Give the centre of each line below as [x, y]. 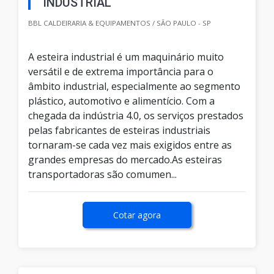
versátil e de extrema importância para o [121, 72]
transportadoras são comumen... [102, 175]
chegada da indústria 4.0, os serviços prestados [136, 116]
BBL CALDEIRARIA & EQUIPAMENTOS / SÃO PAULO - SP [120, 23]
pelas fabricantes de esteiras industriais [119, 131]
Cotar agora [137, 215]
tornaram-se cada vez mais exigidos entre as [130, 145]
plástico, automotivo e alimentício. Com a [121, 101]
